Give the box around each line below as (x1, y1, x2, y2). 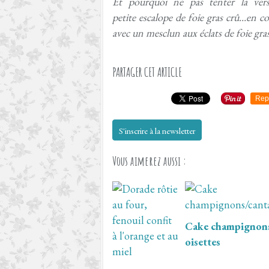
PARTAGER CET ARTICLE (112, 64, 182, 80)
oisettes (184, 235, 220, 249)
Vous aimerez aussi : (112, 153, 186, 169)
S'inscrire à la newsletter (119, 125, 195, 137)
